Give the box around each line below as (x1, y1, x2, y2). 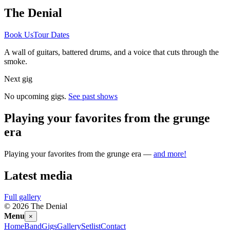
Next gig (4, 74, 32, 83)
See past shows (68, 91, 118, 101)
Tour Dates (33, 30, 69, 39)
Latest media (4, 168, 72, 182)
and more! (154, 149, 186, 158)
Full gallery (4, 193, 41, 202)
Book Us (4, 30, 33, 39)
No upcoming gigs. (4, 91, 68, 101)
